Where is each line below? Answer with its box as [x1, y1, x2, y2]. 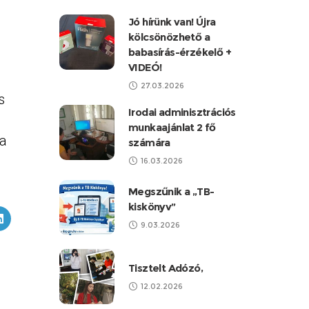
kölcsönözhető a [128, 30, 210, 43]
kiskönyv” [128, 200, 176, 213]
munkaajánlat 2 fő [128, 121, 216, 134]
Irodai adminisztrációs [128, 106, 236, 119]
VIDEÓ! [128, 61, 162, 74]
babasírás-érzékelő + [128, 46, 232, 59]
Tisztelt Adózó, [128, 261, 203, 275]
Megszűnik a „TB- [128, 185, 215, 198]
